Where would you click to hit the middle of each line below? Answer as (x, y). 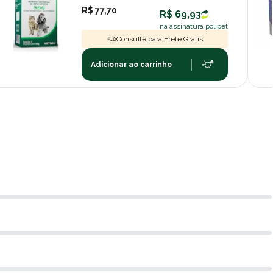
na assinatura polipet (193, 26)
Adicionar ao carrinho (132, 64)
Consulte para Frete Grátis (159, 39)
